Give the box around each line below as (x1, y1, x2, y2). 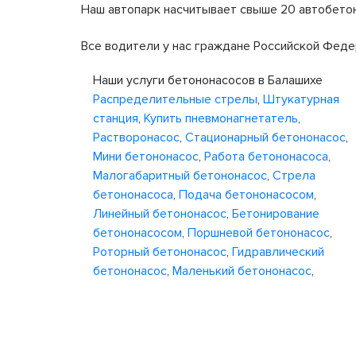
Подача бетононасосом (179, 187, 314, 203)
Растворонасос (93, 130, 180, 145)
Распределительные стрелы (93, 91, 257, 107)
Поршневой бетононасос (188, 225, 330, 241)
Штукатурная (263, 91, 339, 107)
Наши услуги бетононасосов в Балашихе (93, 72, 323, 88)
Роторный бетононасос (93, 244, 226, 260)
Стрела (273, 168, 315, 184)
